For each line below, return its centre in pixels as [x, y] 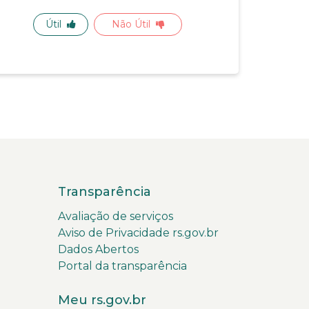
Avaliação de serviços [115, 216]
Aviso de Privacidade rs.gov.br [138, 232]
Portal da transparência [122, 266]
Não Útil [131, 24]
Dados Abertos [98, 249]
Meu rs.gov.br [102, 300]
